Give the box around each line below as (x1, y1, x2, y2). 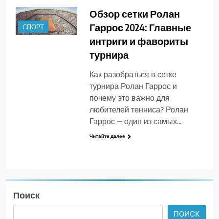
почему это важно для (89, 93, 170, 103)
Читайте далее (89, 132, 125, 140)
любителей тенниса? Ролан (89, 105, 188, 115)
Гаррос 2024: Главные (89, 21, 191, 34)
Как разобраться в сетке (89, 70, 176, 80)
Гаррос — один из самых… (89, 117, 182, 127)
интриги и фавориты (89, 35, 188, 47)
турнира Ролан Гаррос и (89, 82, 177, 91)
